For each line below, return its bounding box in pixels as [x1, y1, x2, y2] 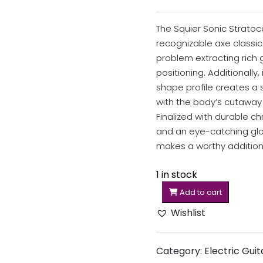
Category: [156, 244, 204, 258]
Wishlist [171, 206, 205, 220]
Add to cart [178, 187, 222, 198]
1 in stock [156, 168, 197, 181]
